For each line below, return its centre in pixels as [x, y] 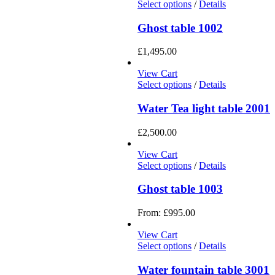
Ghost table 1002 [180, 28]
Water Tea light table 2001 [204, 109]
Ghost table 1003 [180, 189]
